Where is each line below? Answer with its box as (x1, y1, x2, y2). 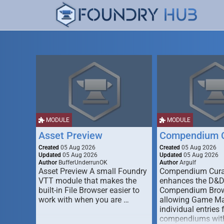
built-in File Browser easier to (38, 185, 139, 195)
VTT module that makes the (38, 176, 136, 185)
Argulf (178, 159, 196, 166)
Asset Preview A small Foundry (38, 166, 147, 176)
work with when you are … (38, 195, 129, 204)
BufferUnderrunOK (57, 159, 107, 166)
